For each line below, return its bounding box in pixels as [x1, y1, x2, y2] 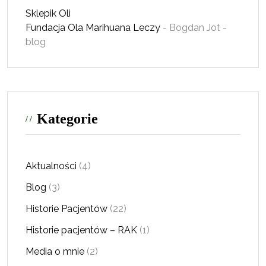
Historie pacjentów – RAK [26, 224, 137, 236]
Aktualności [26, 160, 77, 172]
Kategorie [37, 111, 98, 127]
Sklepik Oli [26, 8, 71, 20]
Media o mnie [26, 246, 84, 258]
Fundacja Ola [26, 22, 83, 34]
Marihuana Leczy [85, 22, 160, 34]
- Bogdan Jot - [160, 22, 227, 34]
